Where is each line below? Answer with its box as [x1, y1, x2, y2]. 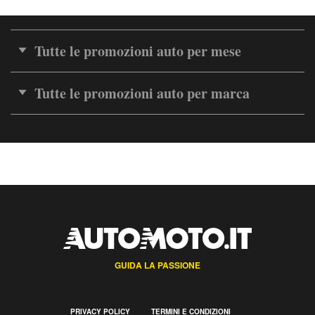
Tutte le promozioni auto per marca [34, 82, 250, 103]
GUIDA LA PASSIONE [115, 258, 200, 271]
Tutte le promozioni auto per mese [34, 40, 241, 61]
